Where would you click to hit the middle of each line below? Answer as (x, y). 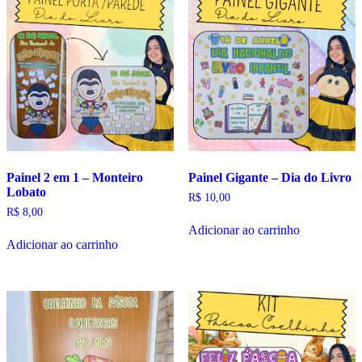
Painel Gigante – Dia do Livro (269, 178)
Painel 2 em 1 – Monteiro (75, 178)
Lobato (26, 192)
